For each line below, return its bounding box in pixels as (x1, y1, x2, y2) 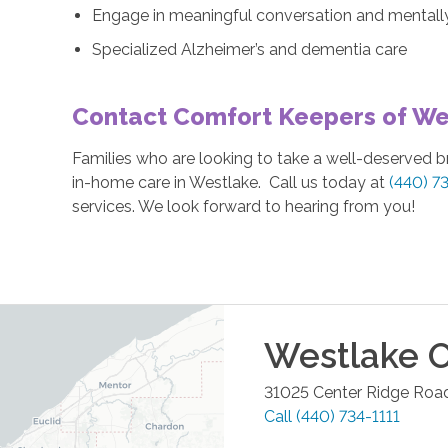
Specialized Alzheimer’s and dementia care (92, 39, 408, 59)
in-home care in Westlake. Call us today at (72, 172, 390, 192)
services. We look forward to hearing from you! (72, 196, 416, 216)
